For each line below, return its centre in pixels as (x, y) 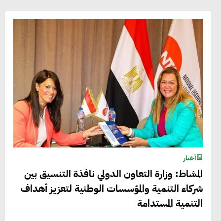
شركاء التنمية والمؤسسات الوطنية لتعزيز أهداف (112, 188)
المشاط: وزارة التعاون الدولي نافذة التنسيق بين (114, 173)
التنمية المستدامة (170, 203)
